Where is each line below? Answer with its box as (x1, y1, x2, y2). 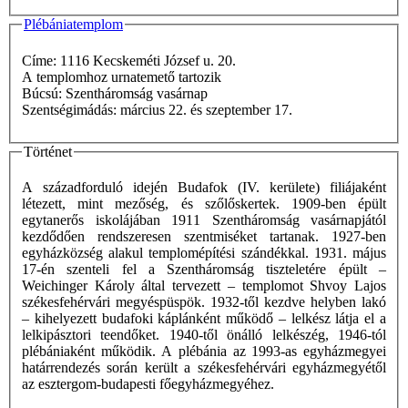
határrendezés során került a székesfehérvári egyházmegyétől (22, 360, 386, 376)
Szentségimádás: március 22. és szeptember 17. (120, 101, 292, 117)
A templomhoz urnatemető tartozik (22, 68, 221, 85)
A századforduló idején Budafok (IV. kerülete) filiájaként (22, 179, 386, 196)
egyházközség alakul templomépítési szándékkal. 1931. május (22, 245, 386, 261)
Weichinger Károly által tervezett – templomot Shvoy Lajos (22, 278, 386, 294)
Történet (24, 143, 72, 159)
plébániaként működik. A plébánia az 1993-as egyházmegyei (22, 343, 386, 360)
